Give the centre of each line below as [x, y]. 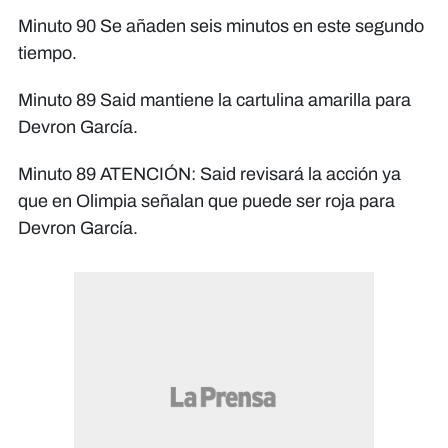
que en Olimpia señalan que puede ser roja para [206, 201]
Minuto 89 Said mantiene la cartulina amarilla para [214, 100]
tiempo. [47, 53]
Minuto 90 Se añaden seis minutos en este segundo [221, 26]
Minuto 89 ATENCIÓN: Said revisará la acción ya [209, 174]
